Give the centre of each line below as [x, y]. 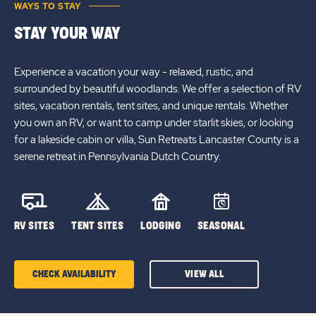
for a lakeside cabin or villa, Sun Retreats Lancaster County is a [157, 139]
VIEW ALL [204, 274]
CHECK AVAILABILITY [74, 274]
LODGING [161, 226]
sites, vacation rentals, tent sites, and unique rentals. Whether [151, 105]
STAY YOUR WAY [67, 34]
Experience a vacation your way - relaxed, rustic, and [134, 72]
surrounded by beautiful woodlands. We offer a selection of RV [158, 89]
